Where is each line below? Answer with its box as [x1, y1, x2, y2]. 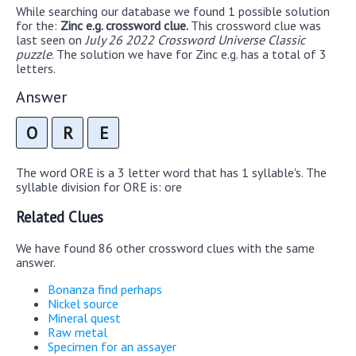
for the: [16, 17, 60, 33]
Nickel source [48, 295, 118, 311]
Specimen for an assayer [48, 338, 176, 354]
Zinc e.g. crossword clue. [60, 17, 191, 33]
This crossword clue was [191, 17, 321, 33]
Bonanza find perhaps [48, 281, 162, 297]
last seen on [16, 31, 85, 48]
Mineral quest [48, 309, 121, 326]
